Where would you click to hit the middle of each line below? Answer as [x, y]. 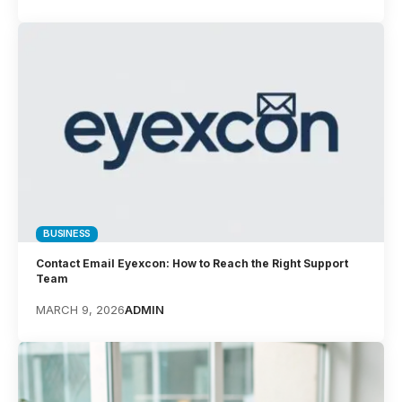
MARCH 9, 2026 [81, 309]
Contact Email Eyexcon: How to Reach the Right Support [192, 263]
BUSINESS [67, 234]
